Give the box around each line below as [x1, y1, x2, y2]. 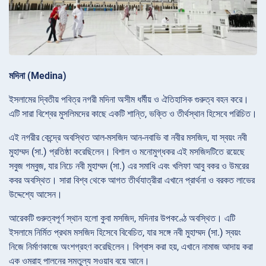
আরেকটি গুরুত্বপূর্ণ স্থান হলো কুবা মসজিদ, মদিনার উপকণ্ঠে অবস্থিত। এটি [9, 212, 235, 224]
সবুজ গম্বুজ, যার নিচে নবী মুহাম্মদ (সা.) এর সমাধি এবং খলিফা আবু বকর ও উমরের [9, 160, 249, 172]
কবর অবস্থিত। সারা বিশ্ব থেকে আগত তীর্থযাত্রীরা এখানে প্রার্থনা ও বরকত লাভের [9, 174, 255, 186]
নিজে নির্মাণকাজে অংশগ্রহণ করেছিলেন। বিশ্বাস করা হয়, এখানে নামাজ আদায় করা [9, 240, 253, 252]
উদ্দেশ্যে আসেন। [9, 188, 62, 200]
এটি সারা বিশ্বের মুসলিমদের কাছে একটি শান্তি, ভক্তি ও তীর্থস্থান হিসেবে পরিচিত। [9, 107, 257, 119]
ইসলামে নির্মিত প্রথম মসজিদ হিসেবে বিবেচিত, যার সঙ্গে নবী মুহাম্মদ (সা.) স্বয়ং [9, 226, 241, 238]
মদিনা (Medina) [9, 69, 66, 81]
